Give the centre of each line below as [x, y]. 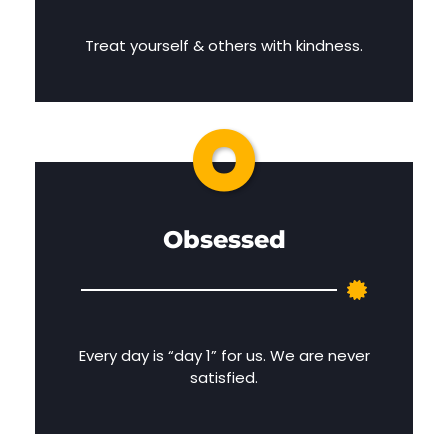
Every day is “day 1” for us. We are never [224, 356]
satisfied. [224, 378]
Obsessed [224, 240]
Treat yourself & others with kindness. [224, 46]
